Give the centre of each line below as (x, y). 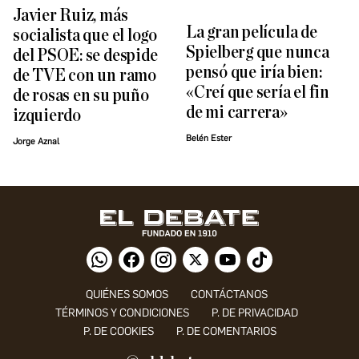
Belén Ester (209, 139)
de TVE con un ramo (85, 76)
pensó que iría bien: (254, 73)
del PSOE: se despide (85, 56)
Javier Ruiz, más (71, 16)
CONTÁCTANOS (229, 295)
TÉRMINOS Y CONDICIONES (122, 313)
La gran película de (252, 33)
